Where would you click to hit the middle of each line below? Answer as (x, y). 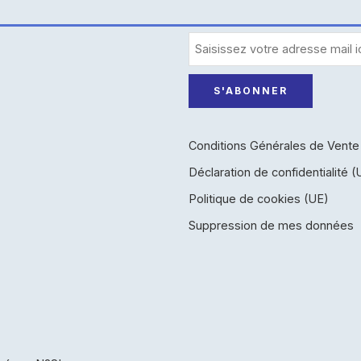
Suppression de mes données (271, 225)
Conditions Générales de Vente (274, 145)
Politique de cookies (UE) (259, 198)
